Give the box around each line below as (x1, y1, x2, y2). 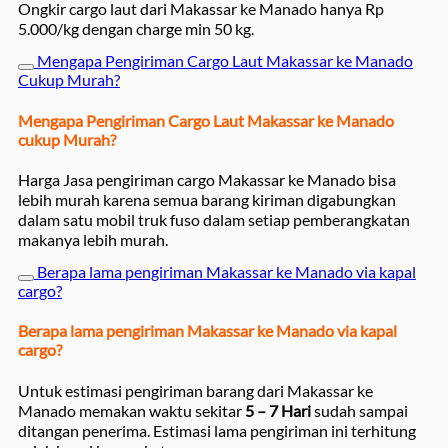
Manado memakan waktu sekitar (18, 400, 245, 420)
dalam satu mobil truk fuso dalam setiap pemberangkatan (18, 210, 410, 229)
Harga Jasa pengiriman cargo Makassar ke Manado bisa (18, 170, 396, 189)
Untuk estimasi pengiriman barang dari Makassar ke (18, 380, 373, 400)
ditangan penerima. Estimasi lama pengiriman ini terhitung (18, 420, 416, 440)
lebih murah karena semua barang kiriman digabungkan (18, 190, 396, 209)
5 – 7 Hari (245, 400, 311, 420)
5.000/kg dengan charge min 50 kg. (18, 19, 254, 39)
